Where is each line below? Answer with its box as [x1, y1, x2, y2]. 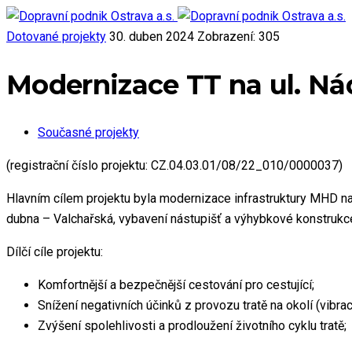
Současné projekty [38, 125, 139, 141]
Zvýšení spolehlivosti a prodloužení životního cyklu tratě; [38, 318, 346, 334]
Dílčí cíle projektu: [6, 244, 103, 260]
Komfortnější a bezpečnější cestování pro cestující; [38, 277, 314, 293]
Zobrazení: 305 [197, 29, 280, 44]
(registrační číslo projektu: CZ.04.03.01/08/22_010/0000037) [6, 158, 343, 174]
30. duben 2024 [109, 29, 197, 44]
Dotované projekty [6, 29, 106, 44]
